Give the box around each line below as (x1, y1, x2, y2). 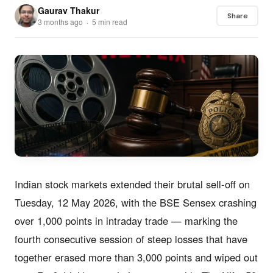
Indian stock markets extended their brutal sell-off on (15, 176, 250, 191)
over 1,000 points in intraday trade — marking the (15, 213, 238, 228)
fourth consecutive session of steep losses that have (15, 231, 247, 246)
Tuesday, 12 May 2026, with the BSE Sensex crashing (15, 194, 257, 210)
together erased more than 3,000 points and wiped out (15, 249, 258, 264)
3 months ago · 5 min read (38, 16, 127, 27)
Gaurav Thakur (38, 4, 99, 16)
